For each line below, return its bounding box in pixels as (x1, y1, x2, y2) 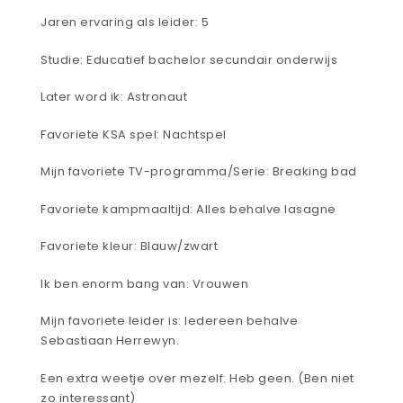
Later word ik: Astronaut (40, 88, 187, 106)
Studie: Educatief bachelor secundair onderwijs (40, 50, 337, 68)
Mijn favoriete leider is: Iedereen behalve (40, 312, 298, 330)
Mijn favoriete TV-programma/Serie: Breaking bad (40, 163, 357, 181)
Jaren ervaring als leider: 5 (40, 13, 209, 31)
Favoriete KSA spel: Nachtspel (40, 125, 227, 143)
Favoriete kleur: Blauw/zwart (40, 237, 218, 255)
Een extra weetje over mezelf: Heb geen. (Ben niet (40, 369, 354, 387)
